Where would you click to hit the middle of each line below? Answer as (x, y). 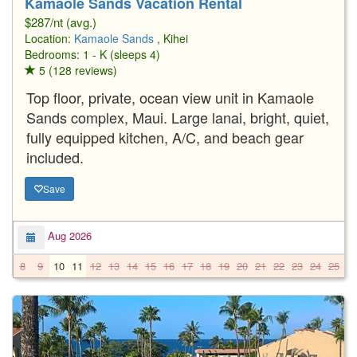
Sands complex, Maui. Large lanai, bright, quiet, (178, 117)
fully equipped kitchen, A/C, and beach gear (165, 137)
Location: (49, 38)
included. (55, 157)
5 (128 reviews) (76, 70)
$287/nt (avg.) (61, 22)
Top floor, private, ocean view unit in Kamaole (170, 97)
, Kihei (173, 38)
